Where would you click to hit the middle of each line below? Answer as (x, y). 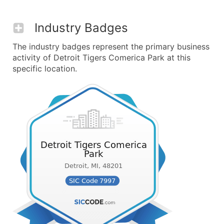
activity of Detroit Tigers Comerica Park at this (101, 57)
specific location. (45, 68)
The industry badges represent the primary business (111, 46)
